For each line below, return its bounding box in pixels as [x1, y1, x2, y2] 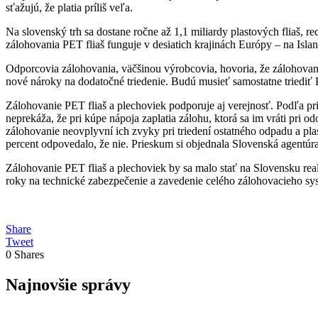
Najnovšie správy [6, 275, 131, 294]
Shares [14, 248, 44, 261]
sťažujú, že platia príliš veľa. [6, 1, 133, 13]
